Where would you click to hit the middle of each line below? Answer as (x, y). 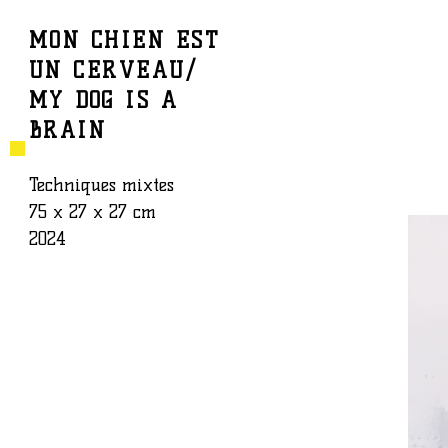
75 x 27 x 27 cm (92, 211)
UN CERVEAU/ (113, 70)
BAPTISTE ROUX (146, 69)
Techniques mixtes (101, 184)
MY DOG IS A (103, 100)
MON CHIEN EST (124, 40)
